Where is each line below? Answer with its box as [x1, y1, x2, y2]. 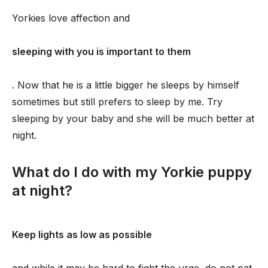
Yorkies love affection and [12, 12, 130, 24]
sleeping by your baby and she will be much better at [12, 112, 254, 124]
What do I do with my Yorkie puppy [12, 163, 252, 181]
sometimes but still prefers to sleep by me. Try [12, 96, 223, 108]
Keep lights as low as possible [12, 229, 152, 240]
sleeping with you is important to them [12, 45, 191, 57]
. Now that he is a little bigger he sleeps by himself [12, 79, 239, 91]
